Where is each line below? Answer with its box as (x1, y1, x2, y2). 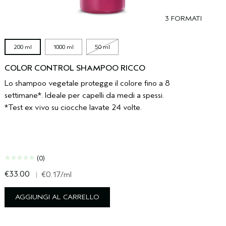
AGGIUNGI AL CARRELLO (15, 192, 100, 201)
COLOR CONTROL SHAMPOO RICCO (5, 63, 146, 73)
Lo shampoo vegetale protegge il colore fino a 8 (5, 78, 171, 88)
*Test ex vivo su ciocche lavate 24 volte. (5, 102, 142, 112)
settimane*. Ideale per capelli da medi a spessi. (5, 90, 164, 100)
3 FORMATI (164, 14, 202, 23)
